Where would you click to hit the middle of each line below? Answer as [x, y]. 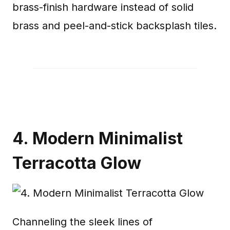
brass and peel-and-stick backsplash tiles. [114, 26]
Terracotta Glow [77, 163]
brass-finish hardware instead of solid [103, 7]
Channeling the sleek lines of [82, 222]
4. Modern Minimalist [98, 139]
